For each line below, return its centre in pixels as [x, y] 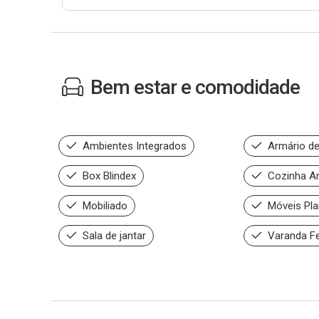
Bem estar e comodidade [195, 87]
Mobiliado [104, 206]
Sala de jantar [113, 236]
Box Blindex [108, 176]
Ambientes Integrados [133, 146]
